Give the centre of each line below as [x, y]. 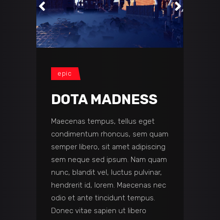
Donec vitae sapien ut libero [99, 210]
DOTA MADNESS [104, 99]
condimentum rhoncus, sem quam [110, 134]
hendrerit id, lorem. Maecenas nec [109, 185]
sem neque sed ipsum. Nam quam [109, 159]
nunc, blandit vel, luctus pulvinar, [107, 172]
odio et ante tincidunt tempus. [103, 198]
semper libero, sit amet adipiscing [108, 147]
